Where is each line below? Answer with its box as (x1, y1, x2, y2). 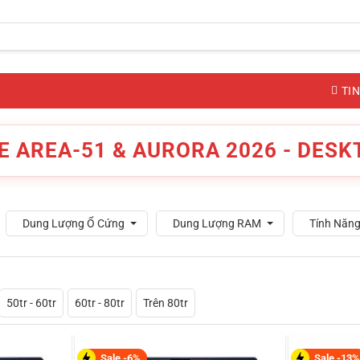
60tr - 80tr (75, 296, 125, 309)
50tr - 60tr (6, 296, 56, 309)
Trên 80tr (143, 296, 188, 309)
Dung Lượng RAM (173, 216, 261, 230)
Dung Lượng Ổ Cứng (22, 216, 125, 230)
